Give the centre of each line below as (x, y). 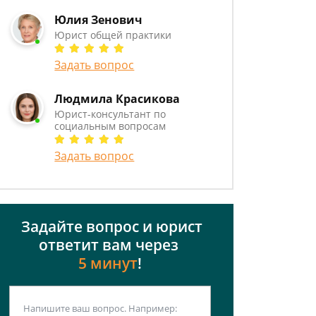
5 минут (108, 263)
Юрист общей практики (113, 35)
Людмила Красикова (117, 99)
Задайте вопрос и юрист (110, 226)
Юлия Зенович (99, 20)
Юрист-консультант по (110, 114)
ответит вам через (110, 245)
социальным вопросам (110, 126)
